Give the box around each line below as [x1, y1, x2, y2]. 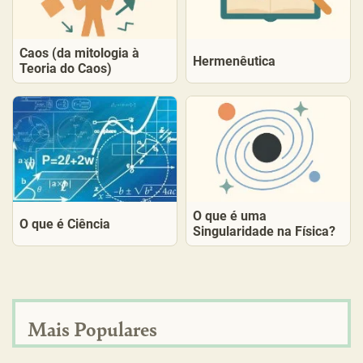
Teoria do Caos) [19, 61, 112, 76]
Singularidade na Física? [193, 224, 335, 239]
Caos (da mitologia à [19, 45, 139, 61]
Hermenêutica [193, 53, 275, 69]
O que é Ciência [19, 216, 110, 232]
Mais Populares [28, 314, 157, 342]
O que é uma [193, 208, 267, 224]
